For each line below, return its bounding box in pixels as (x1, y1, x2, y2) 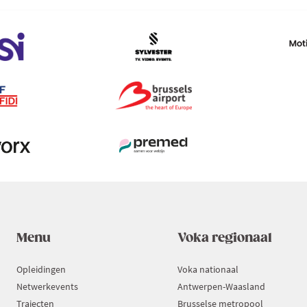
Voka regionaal (177, 231, 272, 246)
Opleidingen (16, 263, 66, 276)
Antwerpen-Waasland (177, 280, 265, 293)
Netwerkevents (16, 280, 78, 293)
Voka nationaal (177, 263, 238, 276)
